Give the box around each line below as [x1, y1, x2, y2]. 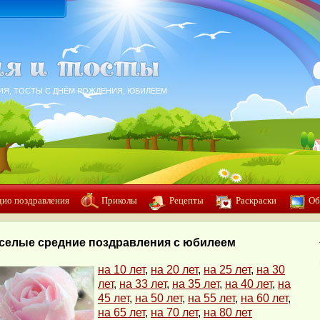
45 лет [98, 292, 129, 304]
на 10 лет [98, 264, 145, 276]
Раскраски [236, 195, 276, 206]
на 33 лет [119, 278, 166, 290]
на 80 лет [204, 306, 252, 319]
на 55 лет [188, 292, 235, 304]
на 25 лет [204, 264, 251, 276]
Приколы [101, 195, 137, 206]
